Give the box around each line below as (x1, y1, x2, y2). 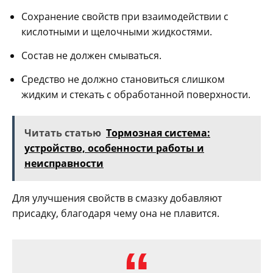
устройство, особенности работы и (24, 141, 204, 155)
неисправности (24, 157, 104, 171)
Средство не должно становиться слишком (21, 73, 225, 87)
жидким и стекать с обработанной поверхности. (21, 88, 250, 102)
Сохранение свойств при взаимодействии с (21, 10, 229, 24)
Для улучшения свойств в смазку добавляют (12, 191, 222, 205)
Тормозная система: (106, 126, 210, 140)
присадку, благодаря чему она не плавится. (12, 207, 219, 221)
